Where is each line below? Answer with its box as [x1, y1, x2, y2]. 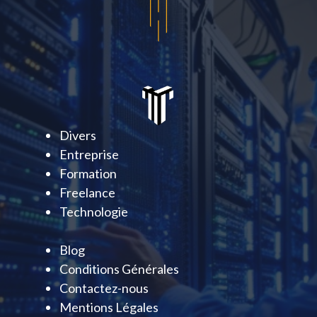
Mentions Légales [59, 299, 158, 315]
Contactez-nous [59, 280, 149, 296]
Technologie [59, 204, 128, 219]
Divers [59, 127, 96, 143]
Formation [59, 166, 117, 181]
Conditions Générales [59, 261, 179, 277]
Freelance [59, 185, 115, 200]
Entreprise [59, 146, 119, 162]
